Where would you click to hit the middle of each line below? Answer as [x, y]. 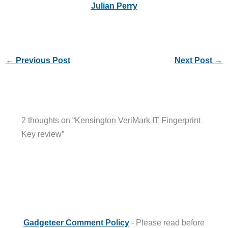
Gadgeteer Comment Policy [76, 222]
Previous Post [42, 60]
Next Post [195, 60]
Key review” [42, 134]
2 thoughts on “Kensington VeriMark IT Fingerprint [111, 120]
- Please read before [167, 222]
